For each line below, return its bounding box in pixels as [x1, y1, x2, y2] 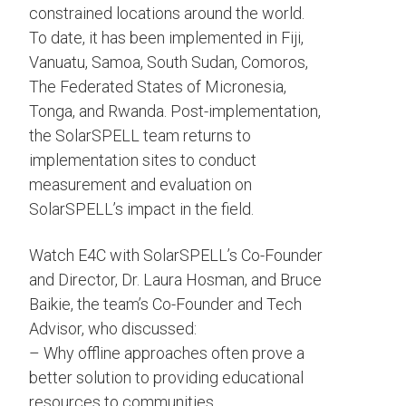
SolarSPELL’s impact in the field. [29, 199, 254, 218]
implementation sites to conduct [29, 150, 256, 169]
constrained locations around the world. [29, 4, 304, 23]
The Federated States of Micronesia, [29, 77, 286, 96]
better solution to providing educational [29, 368, 304, 387]
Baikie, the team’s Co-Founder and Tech [29, 295, 302, 314]
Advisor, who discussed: [29, 319, 197, 338]
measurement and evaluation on [29, 175, 252, 194]
